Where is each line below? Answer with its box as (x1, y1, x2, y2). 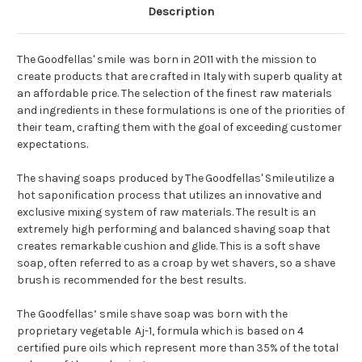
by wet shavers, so (193, 256, 295, 271)
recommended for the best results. (63, 273, 246, 288)
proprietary (17, 324, 80, 339)
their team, (17, 120, 77, 135)
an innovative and (226, 188, 322, 203)
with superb (228, 69, 291, 84)
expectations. (17, 137, 88, 152)
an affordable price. (17, 86, 121, 101)
